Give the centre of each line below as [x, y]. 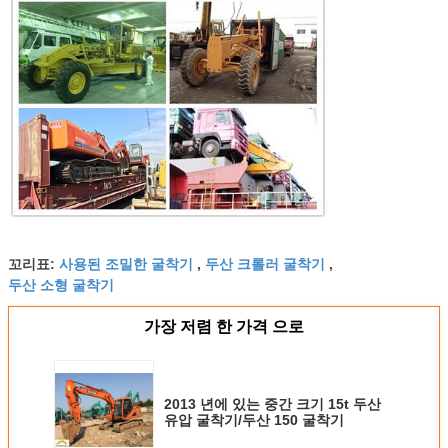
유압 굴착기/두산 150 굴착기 [254, 419]
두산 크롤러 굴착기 [265, 262]
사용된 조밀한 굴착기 [126, 262]
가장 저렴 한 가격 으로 [224, 326]
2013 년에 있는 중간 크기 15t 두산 [272, 403]
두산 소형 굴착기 [61, 283]
